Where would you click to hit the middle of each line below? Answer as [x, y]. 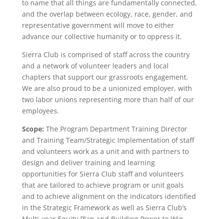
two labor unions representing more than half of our [108, 99]
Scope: [34, 129]
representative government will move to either [98, 25]
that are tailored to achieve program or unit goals [103, 185]
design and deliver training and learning [88, 163]
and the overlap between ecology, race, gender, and [107, 14]
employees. [40, 111]
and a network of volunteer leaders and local [95, 66]
